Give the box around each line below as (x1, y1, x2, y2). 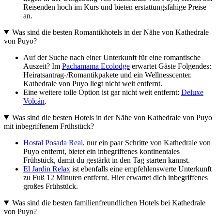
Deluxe (181, 88, 203, 96)
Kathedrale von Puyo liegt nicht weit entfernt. (23, 79, 162, 88)
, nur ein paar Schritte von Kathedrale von (83, 138, 211, 147)
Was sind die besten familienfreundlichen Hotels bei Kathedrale (12, 198, 205, 207)
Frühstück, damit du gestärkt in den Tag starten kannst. (23, 155, 190, 164)
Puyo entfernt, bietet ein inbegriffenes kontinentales (23, 147, 180, 155)
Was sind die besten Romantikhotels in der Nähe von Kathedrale (12, 28, 209, 36)
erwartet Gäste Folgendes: (130, 62, 211, 70)
